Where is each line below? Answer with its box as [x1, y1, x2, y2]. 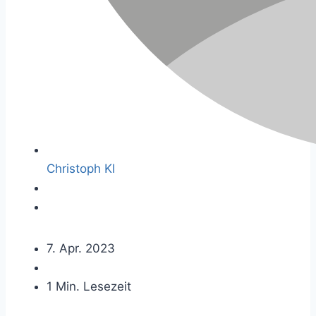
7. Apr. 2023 [47, 241, 115, 255]
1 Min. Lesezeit [47, 279, 131, 293]
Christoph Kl [47, 162, 115, 176]
